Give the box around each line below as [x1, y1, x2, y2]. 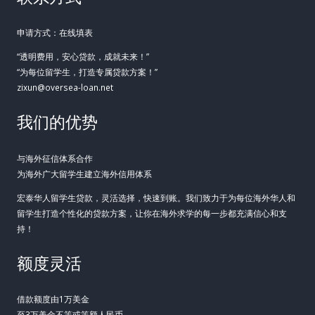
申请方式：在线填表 [17, 27, 93, 39]
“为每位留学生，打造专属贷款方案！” [17, 66, 157, 78]
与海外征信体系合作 [17, 152, 93, 164]
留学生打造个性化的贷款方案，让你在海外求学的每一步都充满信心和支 [17, 207, 287, 219]
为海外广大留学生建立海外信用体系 [17, 167, 152, 179]
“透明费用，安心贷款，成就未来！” [17, 51, 149, 63]
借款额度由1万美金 [17, 293, 89, 305]
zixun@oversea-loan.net [17, 82, 113, 94]
